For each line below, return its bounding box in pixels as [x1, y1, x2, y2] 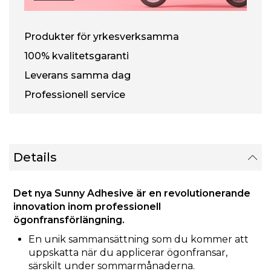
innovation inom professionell [13, 201, 161, 213]
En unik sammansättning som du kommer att [28, 233, 249, 246]
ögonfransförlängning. [13, 214, 125, 226]
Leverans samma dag [24, 69, 131, 81]
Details [13, 149, 57, 165]
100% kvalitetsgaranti [24, 50, 129, 62]
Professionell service [24, 88, 125, 100]
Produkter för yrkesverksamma [24, 30, 179, 42]
